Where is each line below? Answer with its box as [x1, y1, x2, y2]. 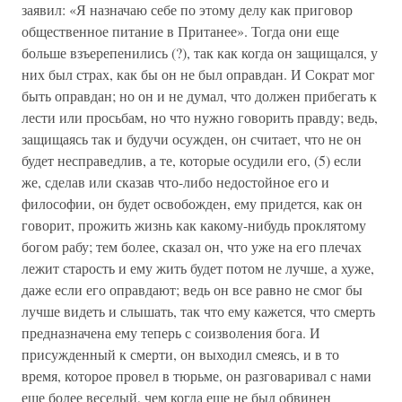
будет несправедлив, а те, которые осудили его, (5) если [22, 151, 362, 170]
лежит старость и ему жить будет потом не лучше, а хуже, [22, 258, 374, 277]
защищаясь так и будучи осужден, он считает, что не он [22, 129, 362, 148]
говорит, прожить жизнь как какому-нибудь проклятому [22, 215, 366, 234]
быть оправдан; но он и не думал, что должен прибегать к [22, 86, 377, 105]
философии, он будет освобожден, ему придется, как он [22, 194, 363, 213]
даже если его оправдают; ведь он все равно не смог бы [22, 280, 363, 299]
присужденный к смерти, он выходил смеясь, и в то [22, 345, 339, 363]
